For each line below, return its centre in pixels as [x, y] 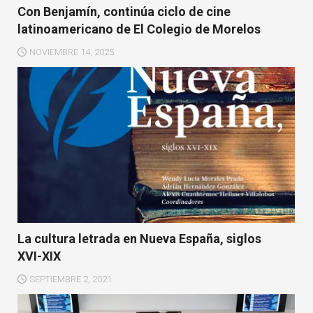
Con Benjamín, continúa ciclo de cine [124, 11]
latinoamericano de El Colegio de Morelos [139, 29]
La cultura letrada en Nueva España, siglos [139, 238]
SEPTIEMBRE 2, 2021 [71, 279]
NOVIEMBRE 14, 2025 [72, 52]
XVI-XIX [39, 256]
